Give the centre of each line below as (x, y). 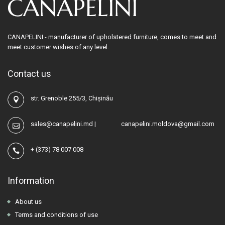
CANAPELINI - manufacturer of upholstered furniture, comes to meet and (112, 37)
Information (31, 180)
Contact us (29, 73)
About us (28, 201)
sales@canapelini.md (63, 124)
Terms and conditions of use (57, 214)
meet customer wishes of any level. (58, 47)
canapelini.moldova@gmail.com (168, 124)
